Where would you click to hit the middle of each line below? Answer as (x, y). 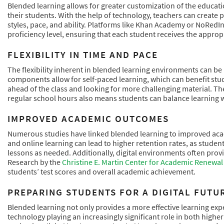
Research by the (35, 162)
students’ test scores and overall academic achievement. (101, 172)
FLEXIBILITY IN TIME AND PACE (83, 55)
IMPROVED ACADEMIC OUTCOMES (88, 119)
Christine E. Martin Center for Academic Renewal (142, 162)
